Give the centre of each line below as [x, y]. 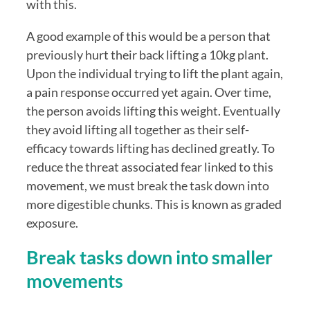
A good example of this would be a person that [148, 36]
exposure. [52, 223]
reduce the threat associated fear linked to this [150, 167]
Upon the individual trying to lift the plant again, [155, 74]
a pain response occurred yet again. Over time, [149, 92]
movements [75, 281]
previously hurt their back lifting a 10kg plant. [147, 55]
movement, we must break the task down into [148, 186]
